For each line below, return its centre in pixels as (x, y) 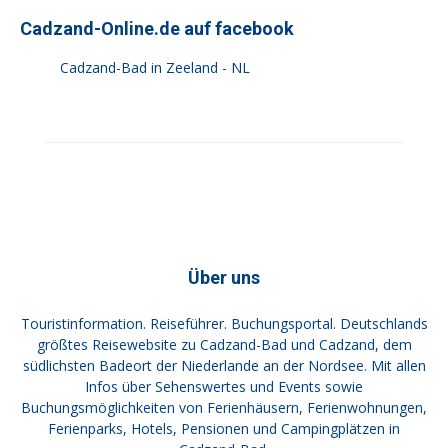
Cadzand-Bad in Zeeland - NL (155, 67)
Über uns (224, 277)
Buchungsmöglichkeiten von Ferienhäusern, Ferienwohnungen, (224, 407)
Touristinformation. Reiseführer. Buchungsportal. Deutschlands (224, 323)
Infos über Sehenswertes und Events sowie (224, 386)
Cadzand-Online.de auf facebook (157, 28)
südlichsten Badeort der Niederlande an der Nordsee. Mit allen (224, 365)
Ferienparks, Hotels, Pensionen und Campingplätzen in (224, 428)
